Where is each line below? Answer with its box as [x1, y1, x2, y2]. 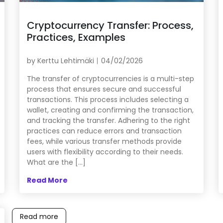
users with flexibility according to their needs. [26, 146, 183, 157]
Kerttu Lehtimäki [37, 55, 94, 66]
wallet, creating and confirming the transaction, [26, 105, 194, 115]
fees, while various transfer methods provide [26, 136, 182, 146]
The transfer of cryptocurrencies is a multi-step [26, 73, 194, 84]
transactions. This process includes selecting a [26, 94, 189, 105]
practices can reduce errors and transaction [26, 125, 182, 136]
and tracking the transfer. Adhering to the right [26, 115, 190, 125]
